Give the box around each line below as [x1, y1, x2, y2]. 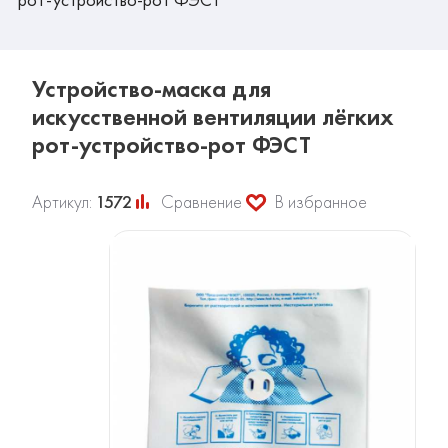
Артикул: [32, 190, 96, 214]
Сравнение [161, 190, 242, 214]
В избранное [275, 190, 367, 214]
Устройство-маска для [32, 73, 271, 105]
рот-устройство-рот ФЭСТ [32, 129, 311, 161]
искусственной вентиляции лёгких [32, 101, 394, 133]
